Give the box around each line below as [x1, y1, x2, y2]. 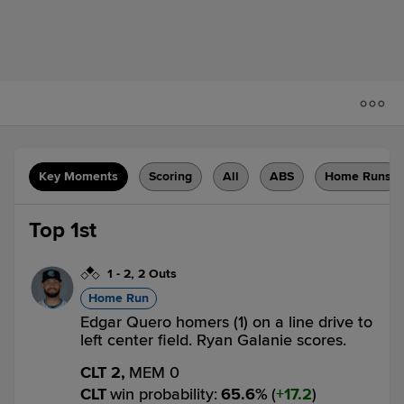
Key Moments [39, 169, 118, 184]
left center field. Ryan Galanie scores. [80, 330, 346, 350]
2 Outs [138, 266, 177, 281]
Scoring [149, 169, 192, 184]
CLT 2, [80, 363, 125, 382]
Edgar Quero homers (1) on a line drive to [80, 312, 372, 332]
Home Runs [325, 169, 391, 184]
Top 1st [29, 217, 96, 243]
